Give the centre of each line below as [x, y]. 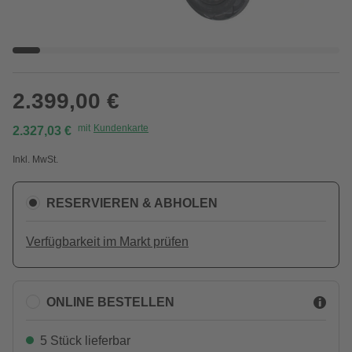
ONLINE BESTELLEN [110, 302]
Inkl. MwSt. [35, 159]
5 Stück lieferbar [85, 341]
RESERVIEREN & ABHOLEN [132, 203]
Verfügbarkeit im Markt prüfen [107, 242]
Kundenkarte [121, 128]
